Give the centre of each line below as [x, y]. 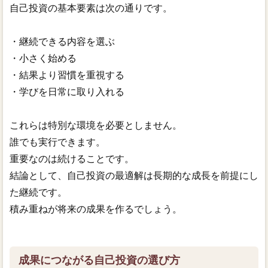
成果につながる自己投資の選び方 [99, 261]
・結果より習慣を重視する [67, 75]
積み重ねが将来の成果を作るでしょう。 [95, 209]
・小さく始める [43, 59]
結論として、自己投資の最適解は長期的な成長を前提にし [134, 176]
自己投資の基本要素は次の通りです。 [91, 8]
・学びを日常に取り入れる [67, 92]
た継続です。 [38, 193]
